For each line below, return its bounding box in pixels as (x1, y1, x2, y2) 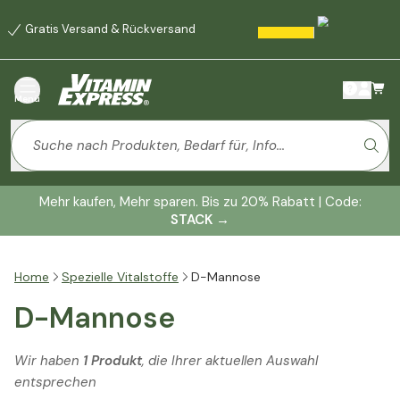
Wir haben (14, 352, 83, 371)
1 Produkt (83, 352, 142, 371)
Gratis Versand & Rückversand (25, 21, 196, 37)
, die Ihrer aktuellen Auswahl (142, 352, 318, 371)
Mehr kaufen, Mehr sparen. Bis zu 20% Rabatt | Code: (38, 193, 362, 212)
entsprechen (14, 373, 96, 392)
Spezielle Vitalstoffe (62, 269, 179, 286)
